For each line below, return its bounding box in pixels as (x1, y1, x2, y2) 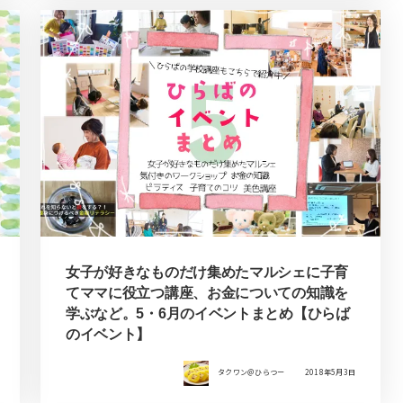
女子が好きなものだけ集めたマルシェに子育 (65, 264, 348, 281)
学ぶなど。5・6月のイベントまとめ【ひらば (65, 306, 350, 322)
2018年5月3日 (304, 367, 356, 378)
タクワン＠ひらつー (218, 367, 285, 378)
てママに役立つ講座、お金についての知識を (65, 285, 348, 301)
